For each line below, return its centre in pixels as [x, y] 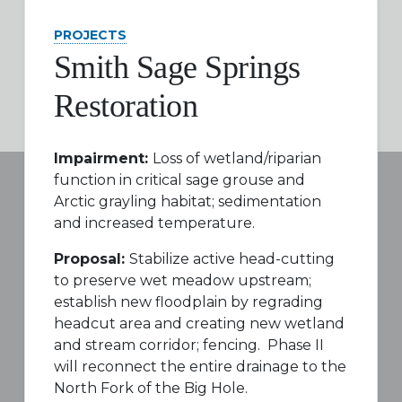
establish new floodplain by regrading [188, 302]
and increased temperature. [154, 223]
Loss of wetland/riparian [236, 158]
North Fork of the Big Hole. [150, 388]
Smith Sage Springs [177, 67]
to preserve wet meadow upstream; [182, 280]
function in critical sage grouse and [179, 180]
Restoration [126, 106]
